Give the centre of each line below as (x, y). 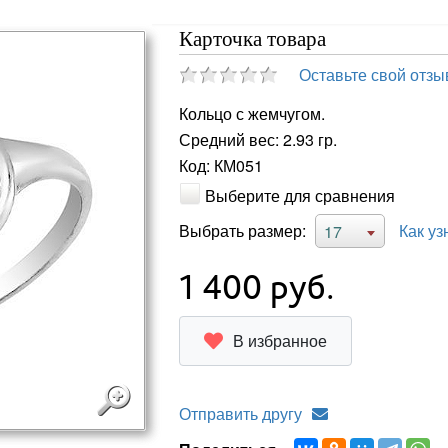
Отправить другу (240, 413)
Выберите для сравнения (299, 195)
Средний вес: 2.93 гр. (257, 140)
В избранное (279, 340)
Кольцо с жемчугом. (251, 114)
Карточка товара (252, 39)
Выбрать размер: (242, 230)
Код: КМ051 (220, 166)
